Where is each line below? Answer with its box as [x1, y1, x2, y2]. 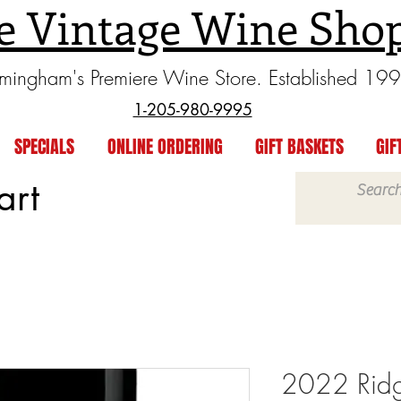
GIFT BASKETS [255, 133, 344, 160]
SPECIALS [13, 133, 74, 160]
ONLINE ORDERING [107, 133, 223, 160]
